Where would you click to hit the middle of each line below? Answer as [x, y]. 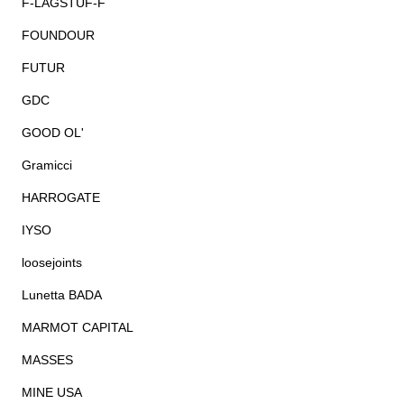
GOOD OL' [53, 132]
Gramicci [47, 165]
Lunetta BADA [62, 294]
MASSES [48, 359]
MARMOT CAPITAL [78, 327]
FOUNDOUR [59, 35]
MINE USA [52, 392]
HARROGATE [61, 197]
